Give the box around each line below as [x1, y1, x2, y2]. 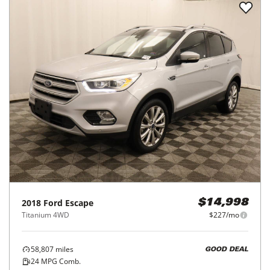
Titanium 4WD [22, 210, 69, 221]
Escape [65, 197, 93, 209]
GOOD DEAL [205, 246, 248, 253]
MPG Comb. [39, 256, 81, 267]
